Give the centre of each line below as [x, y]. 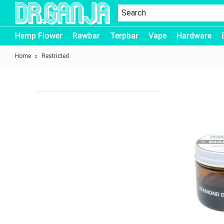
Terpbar [124, 36]
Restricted [54, 56]
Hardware [194, 36]
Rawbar [86, 36]
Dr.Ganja [28, 31]
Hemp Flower [39, 36]
